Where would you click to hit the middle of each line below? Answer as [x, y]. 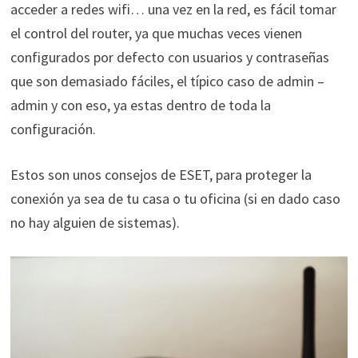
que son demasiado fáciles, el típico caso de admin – [167, 81]
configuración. [53, 129]
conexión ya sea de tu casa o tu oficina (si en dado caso [175, 198]
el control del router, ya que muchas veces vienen [156, 33]
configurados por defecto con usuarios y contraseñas [169, 57]
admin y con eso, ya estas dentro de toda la [140, 105]
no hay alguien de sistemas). [95, 222]
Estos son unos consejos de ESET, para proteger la [161, 174]
